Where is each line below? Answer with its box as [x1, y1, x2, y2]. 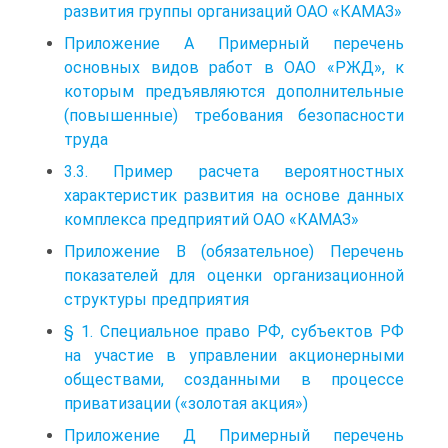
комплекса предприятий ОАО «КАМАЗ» [64, 209, 359, 229]
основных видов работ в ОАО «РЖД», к [64, 57, 404, 77]
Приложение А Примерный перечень [64, 33, 404, 53]
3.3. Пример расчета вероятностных [64, 161, 404, 181]
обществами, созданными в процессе [64, 369, 404, 389]
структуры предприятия [64, 289, 249, 309]
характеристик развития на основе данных [64, 185, 404, 205]
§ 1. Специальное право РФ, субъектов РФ [64, 321, 404, 341]
